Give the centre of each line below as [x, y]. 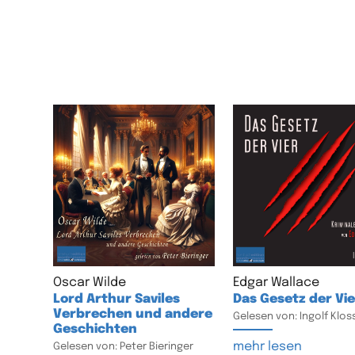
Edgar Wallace [276, 282]
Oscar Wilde [90, 282]
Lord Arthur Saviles [117, 299]
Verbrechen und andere [133, 314]
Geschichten [95, 329]
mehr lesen [267, 346]
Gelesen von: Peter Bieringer [124, 346]
